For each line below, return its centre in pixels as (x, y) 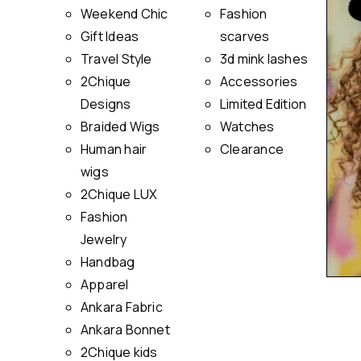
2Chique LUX (119, 194)
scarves (245, 36)
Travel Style (116, 59)
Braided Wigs (120, 127)
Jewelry (104, 239)
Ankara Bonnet (125, 330)
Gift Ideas (110, 36)
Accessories (259, 81)
